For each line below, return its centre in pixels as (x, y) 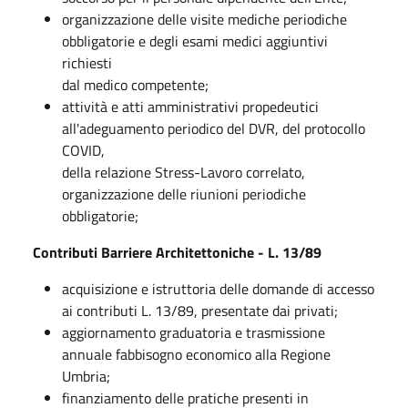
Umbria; (86, 376)
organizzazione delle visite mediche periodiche (204, 19)
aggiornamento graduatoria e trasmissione (194, 332)
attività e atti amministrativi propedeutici (190, 106)
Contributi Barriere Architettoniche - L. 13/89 (177, 252)
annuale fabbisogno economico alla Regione (196, 354)
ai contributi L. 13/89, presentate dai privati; (200, 310)
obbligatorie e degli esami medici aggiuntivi (195, 41)
